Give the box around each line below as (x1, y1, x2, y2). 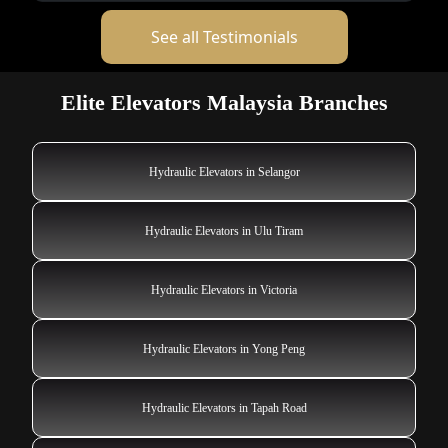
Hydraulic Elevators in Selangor (148, 164, 300, 179)
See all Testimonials (150, 25, 298, 48)
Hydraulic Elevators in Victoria (151, 282, 297, 297)
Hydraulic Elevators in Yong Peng (143, 341, 305, 356)
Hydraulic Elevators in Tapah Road (141, 400, 307, 415)
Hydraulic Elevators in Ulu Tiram (145, 223, 303, 238)
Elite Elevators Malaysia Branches (60, 89, 388, 115)
